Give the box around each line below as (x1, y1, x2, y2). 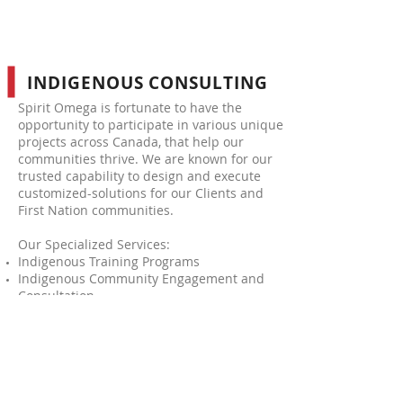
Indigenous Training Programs (18, 253, 200, 270)
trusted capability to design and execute (18, 167, 261, 184)
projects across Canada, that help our (18, 133, 244, 150)
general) (18, 321, 67, 338)
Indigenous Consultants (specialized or (18, 304, 252, 321)
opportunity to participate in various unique (18, 116, 283, 133)
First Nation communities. (18, 201, 174, 219)
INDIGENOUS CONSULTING (27, 71, 268, 94)
